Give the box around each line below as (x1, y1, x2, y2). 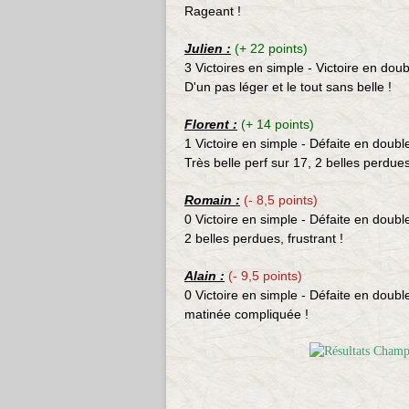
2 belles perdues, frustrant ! (184, 231, 343, 246)
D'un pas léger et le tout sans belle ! (184, 79, 392, 94)
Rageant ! (184, 4, 241, 18)
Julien (184, 41, 223, 56)
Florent (184, 117, 229, 131)
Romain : (184, 193, 240, 207)
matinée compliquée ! (184, 307, 309, 321)
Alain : (184, 268, 225, 283)
